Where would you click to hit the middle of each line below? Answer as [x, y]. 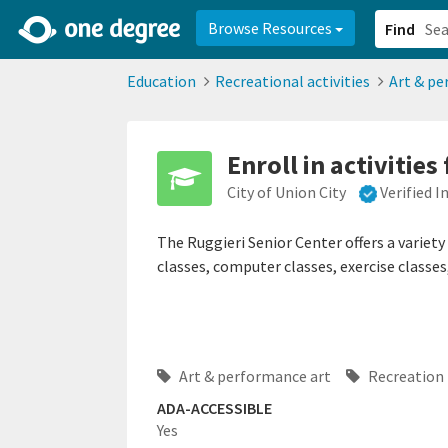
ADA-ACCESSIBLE [214, 408]
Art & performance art [253, 376]
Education [161, 81]
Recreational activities [292, 81]
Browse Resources [271, 28]
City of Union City [286, 192]
